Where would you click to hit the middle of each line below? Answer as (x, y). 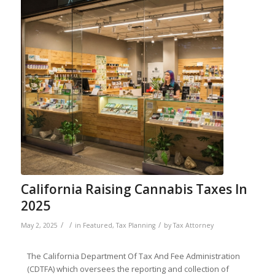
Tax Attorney (193, 225)
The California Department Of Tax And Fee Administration (133, 256)
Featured (97, 225)
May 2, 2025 (39, 225)
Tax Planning (135, 225)
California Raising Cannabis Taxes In (134, 189)
